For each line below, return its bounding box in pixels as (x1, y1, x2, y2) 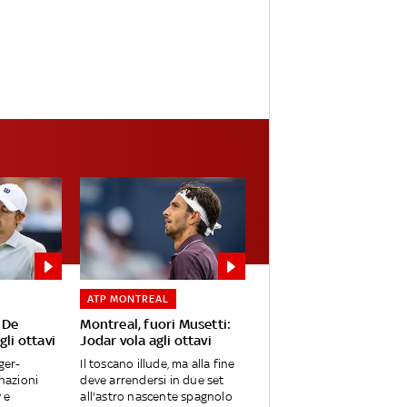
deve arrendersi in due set (80, 373, 224, 388)
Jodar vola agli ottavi (80, 333, 212, 349)
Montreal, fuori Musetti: (80, 316, 232, 333)
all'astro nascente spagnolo (80, 390, 233, 404)
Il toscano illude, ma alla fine (80, 357, 235, 372)
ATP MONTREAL (87, 293, 170, 306)
